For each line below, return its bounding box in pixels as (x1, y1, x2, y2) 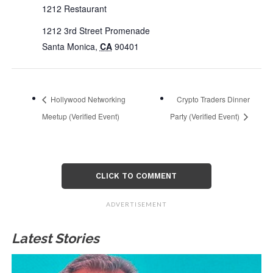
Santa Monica (41, 40, 95, 52)
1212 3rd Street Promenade (41, 24, 150, 37)
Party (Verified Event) (169, 110, 241, 121)
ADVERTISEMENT (106, 200, 167, 208)
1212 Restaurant (41, 2, 107, 15)
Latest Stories (11, 230, 99, 246)
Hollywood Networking (48, 94, 126, 105)
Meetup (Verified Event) (41, 110, 119, 121)
